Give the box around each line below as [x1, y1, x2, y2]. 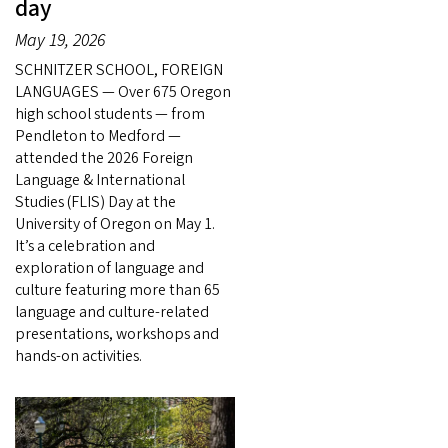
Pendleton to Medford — [15, 125, 181, 148]
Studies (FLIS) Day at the [15, 191, 176, 214]
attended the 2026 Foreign [15, 147, 193, 170]
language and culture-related [15, 301, 209, 324]
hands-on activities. [15, 345, 142, 368]
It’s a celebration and [15, 235, 155, 258]
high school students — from [15, 103, 205, 126]
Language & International [15, 169, 185, 192]
